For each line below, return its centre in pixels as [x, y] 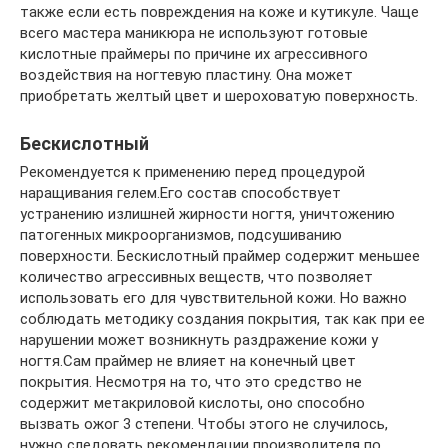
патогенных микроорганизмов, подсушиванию [181, 235]
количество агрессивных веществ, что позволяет [196, 277]
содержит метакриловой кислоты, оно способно [192, 403]
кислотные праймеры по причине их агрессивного [194, 54]
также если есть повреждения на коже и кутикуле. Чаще [219, 12]
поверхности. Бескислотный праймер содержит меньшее [220, 256]
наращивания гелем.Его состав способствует [180, 193]
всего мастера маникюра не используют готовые [194, 33]
